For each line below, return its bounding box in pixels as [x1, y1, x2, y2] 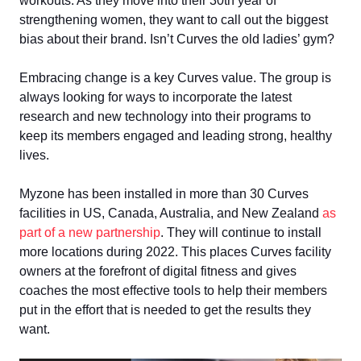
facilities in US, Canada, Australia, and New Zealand [19, 206, 322, 221]
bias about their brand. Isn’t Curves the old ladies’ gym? [19, 32, 334, 47]
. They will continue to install [160, 226, 322, 240]
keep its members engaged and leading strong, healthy [19, 129, 332, 143]
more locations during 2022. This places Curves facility [19, 245, 331, 259]
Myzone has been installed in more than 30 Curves [19, 187, 309, 201]
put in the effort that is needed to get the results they [19, 303, 311, 317]
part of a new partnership [19, 226, 160, 240]
